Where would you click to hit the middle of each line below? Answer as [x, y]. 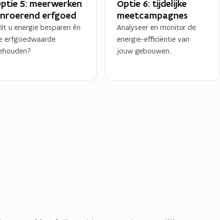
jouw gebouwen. [144, 51]
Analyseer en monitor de [157, 27]
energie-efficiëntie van [153, 39]
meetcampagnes [152, 15]
